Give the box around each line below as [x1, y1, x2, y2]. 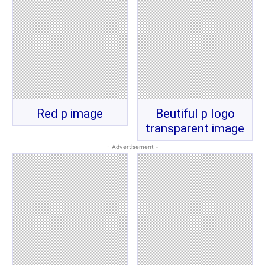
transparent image [146, 121, 245, 135]
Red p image [37, 106, 104, 121]
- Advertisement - [106, 143, 159, 150]
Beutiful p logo [155, 106, 235, 121]
